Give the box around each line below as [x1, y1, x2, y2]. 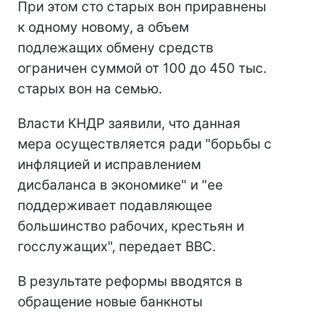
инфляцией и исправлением [18, 156, 201, 173]
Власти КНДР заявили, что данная [18, 115, 241, 132]
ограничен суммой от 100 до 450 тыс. [18, 60, 267, 76]
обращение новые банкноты [18, 294, 202, 310]
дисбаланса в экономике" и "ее [18, 177, 223, 193]
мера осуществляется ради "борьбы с [18, 136, 272, 152]
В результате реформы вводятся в [18, 273, 243, 289]
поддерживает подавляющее [18, 197, 212, 214]
